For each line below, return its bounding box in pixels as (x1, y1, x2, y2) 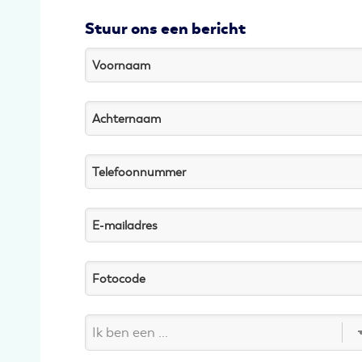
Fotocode (91, 271, 145, 286)
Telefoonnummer (91, 165, 186, 179)
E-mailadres (91, 218, 158, 233)
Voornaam (91, 58, 150, 73)
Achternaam (91, 112, 161, 126)
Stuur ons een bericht (84, 18, 246, 40)
